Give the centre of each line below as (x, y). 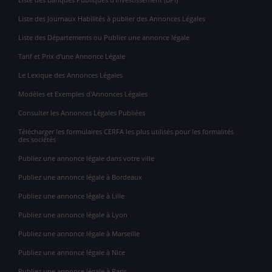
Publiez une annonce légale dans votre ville (86, 158)
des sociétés (37, 140)
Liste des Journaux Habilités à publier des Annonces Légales (112, 19)
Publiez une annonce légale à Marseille (79, 234)
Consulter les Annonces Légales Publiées (82, 113)
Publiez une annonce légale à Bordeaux (80, 177)
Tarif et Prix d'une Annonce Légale (72, 56)
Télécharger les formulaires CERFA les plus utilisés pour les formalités (126, 132)
